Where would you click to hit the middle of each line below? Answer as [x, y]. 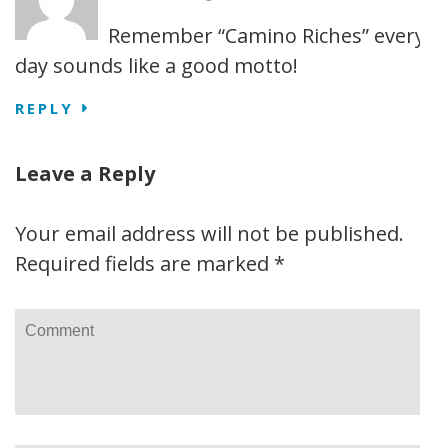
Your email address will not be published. [209, 233]
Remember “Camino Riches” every [266, 35]
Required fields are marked [144, 263]
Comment [62, 323]
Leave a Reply [85, 173]
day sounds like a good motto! [156, 65]
